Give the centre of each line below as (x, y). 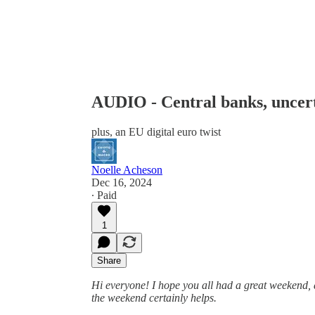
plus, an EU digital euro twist (156, 131)
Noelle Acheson (127, 169)
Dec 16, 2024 (122, 182)
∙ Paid (104, 195)
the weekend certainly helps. (154, 297)
